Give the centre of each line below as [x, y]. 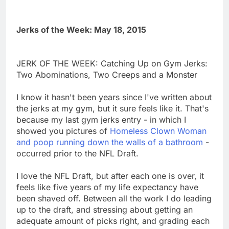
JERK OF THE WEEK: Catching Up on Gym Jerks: [112, 63]
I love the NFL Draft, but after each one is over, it [110, 176]
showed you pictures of [63, 131]
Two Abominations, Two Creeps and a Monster [107, 74]
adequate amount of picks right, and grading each [113, 221]
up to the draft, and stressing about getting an [105, 209]
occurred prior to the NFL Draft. [77, 153]
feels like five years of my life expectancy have [107, 187]
